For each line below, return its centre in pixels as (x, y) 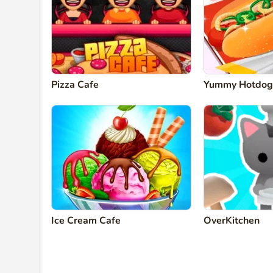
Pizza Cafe (75, 85)
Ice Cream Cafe (86, 221)
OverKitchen (232, 221)
